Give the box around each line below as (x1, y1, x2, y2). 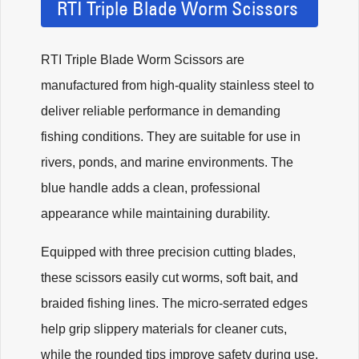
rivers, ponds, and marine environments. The (41, 155, 293, 169)
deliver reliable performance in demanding (41, 103, 280, 118)
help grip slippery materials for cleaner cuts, (41, 321, 287, 336)
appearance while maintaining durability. (41, 206, 270, 220)
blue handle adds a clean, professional (41, 180, 260, 195)
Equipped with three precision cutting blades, (41, 244, 296, 259)
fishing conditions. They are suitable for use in (41, 129, 301, 143)
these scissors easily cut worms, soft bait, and (41, 270, 298, 284)
